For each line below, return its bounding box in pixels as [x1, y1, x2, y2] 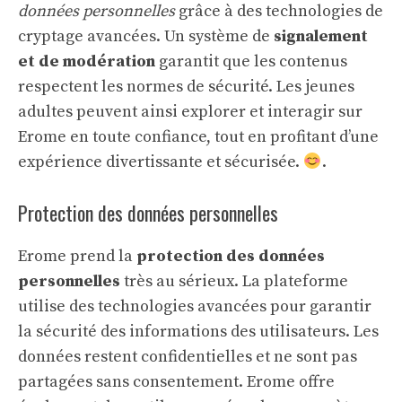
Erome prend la [18, 246, 136, 267]
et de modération [18, 51, 155, 72]
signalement [274, 26, 368, 47]
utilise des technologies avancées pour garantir [18, 296, 371, 317]
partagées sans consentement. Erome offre [18, 371, 335, 392]
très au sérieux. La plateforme [120, 271, 348, 292]
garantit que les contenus [155, 51, 347, 72]
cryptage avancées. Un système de [18, 26, 274, 47]
